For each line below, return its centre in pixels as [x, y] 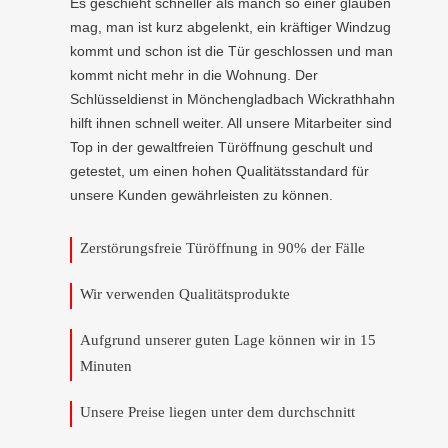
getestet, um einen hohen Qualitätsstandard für [219, 171]
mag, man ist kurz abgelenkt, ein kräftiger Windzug [230, 27]
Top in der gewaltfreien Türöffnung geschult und [221, 147]
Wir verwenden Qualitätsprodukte [185, 294]
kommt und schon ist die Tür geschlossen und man [231, 51]
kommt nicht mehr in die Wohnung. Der [194, 75]
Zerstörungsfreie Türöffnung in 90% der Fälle [222, 248]
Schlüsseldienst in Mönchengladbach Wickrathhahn [232, 99]
